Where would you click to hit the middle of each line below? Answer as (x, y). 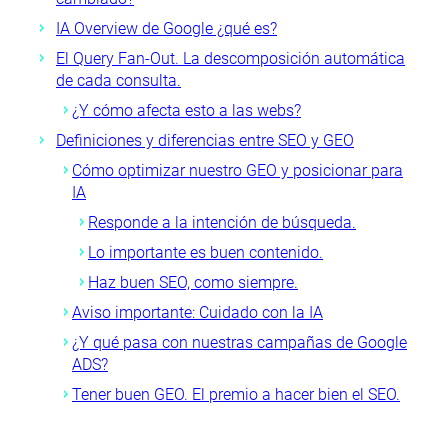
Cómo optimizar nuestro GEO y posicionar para (237, 170)
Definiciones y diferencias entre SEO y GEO (205, 140)
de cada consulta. (118, 80)
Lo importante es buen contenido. (205, 252)
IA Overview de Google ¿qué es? (166, 28)
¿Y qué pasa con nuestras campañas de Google (239, 342)
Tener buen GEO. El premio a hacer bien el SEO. (236, 394)
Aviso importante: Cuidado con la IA (197, 312)
